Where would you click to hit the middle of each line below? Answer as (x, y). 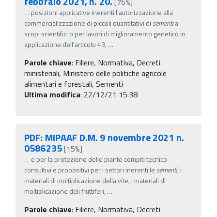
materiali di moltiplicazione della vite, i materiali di (95, 180)
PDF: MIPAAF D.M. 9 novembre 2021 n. (104, 137)
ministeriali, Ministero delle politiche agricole (95, 73)
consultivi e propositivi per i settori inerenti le (90, 170)
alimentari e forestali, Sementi (74, 84)
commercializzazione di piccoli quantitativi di (88, 23)
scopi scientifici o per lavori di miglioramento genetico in (105, 33)
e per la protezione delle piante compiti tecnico (99, 159)
